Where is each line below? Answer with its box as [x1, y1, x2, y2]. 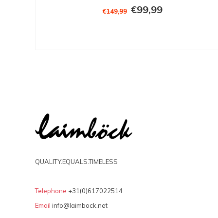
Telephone [35, 187, 67, 195]
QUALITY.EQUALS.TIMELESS [35, 158, 118, 166]
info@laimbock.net [52, 201, 108, 210]
